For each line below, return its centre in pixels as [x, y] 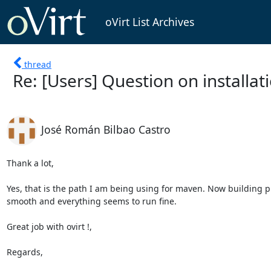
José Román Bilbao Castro [106, 129]
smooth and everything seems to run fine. [93, 201]
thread [38, 64]
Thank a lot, [31, 163]
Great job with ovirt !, [49, 226]
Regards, [24, 252]
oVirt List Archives [149, 22]
